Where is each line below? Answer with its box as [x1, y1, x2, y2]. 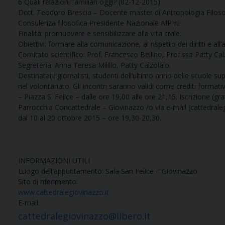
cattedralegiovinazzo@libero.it [18, 210, 151, 222]
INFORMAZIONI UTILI [18, 156, 90, 166]
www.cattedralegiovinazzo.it [18, 187, 109, 197]
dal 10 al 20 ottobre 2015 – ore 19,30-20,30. [18, 113, 161, 123]
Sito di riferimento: [18, 177, 78, 187]
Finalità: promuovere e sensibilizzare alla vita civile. [18, 29, 181, 39]
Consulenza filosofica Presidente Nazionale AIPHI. [18, 18, 180, 28]
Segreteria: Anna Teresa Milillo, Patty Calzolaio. [18, 60, 171, 70]
